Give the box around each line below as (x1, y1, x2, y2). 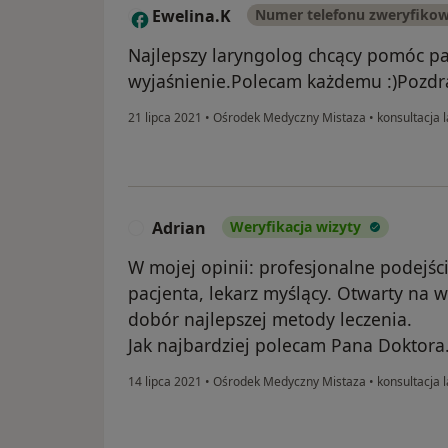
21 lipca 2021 (128, 109, 202, 127)
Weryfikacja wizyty (230, 217, 361, 237)
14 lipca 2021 (128, 373, 202, 391)
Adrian (152, 217, 206, 240)
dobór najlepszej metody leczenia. (128, 307, 412, 332)
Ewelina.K (152, 5, 231, 28)
